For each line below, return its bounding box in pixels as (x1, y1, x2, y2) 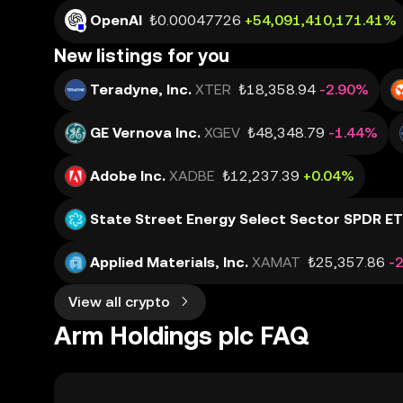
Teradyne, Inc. (90, 81, 192, 98)
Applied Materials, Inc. (90, 254, 248, 271)
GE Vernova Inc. (90, 124, 201, 141)
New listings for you (54, 45, 229, 67)
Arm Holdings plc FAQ (54, 321, 309, 350)
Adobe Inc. (90, 167, 166, 184)
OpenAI (90, 12, 142, 29)
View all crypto (68, 293, 170, 310)
